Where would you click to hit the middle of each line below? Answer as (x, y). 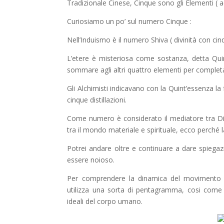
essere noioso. (91, 159)
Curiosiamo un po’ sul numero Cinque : (129, 21)
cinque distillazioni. (97, 99)
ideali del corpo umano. (105, 201)
